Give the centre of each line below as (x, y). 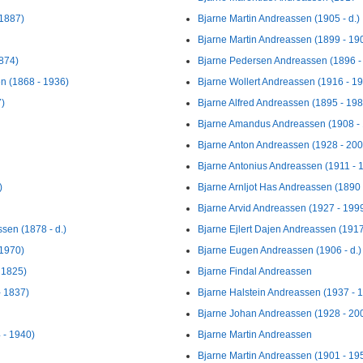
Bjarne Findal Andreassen (255, 271)
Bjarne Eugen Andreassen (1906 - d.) (280, 250)
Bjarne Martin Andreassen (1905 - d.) (279, 19)
